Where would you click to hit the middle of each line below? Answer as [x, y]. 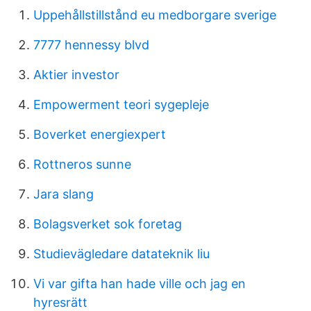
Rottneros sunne [82, 164]
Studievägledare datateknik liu [121, 254]
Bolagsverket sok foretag [108, 224]
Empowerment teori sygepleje [121, 104]
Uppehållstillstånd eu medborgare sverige [155, 15]
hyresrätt [60, 302]
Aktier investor [76, 75]
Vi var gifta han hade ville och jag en [140, 284]
